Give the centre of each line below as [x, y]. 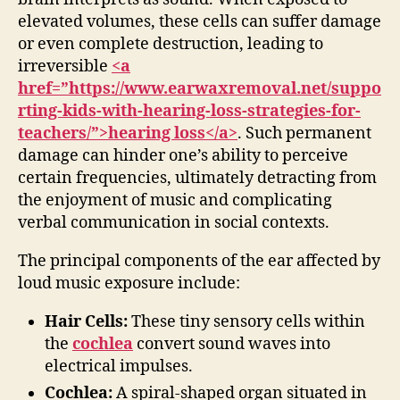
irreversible [65, 66]
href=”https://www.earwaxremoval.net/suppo [200, 88]
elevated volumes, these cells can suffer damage [200, 21]
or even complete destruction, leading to [171, 44]
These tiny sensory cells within [246, 321]
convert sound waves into [232, 344]
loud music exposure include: [129, 283]
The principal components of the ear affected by [199, 261]
